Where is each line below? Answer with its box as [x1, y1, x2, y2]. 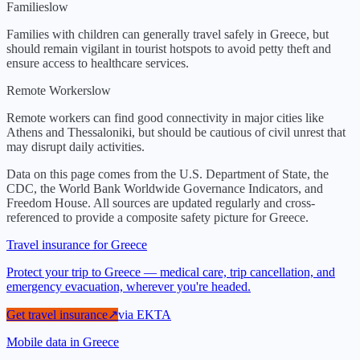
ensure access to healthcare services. [6, 56, 189, 71]
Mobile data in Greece [6, 335, 119, 350]
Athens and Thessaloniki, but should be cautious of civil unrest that [6, 125, 346, 140]
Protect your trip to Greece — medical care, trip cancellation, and [6, 265, 335, 280]
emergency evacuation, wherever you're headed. [6, 280, 251, 294]
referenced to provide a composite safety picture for [6, 211, 269, 225]
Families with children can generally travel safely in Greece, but [6, 27, 329, 42]
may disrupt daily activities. [6, 140, 145, 154]
